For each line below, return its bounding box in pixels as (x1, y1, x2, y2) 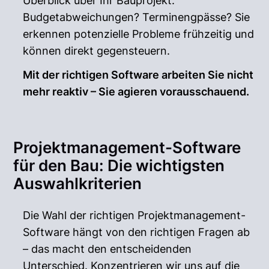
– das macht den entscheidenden (23, 242, 192, 255)
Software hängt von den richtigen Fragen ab (23, 225, 250, 238)
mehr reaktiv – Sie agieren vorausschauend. (23, 85, 250, 98)
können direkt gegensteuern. (23, 44, 171, 57)
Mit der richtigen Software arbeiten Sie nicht (23, 68, 254, 81)
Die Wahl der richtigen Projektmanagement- (23, 208, 246, 222)
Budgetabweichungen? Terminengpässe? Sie (23, 10, 250, 23)
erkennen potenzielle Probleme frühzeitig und (23, 27, 255, 40)
